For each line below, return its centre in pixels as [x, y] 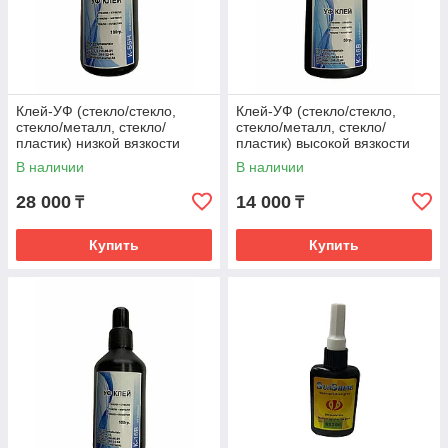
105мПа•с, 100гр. [72, 159]
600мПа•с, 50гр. [288, 159]
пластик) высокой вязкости [323, 143]
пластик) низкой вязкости [98, 143]
